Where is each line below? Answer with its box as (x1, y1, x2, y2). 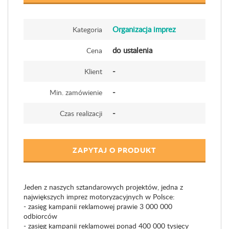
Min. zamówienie (50, 87, 102, 97)
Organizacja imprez (112, 24, 176, 34)
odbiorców (24, 211, 57, 221)
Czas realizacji (60, 108, 102, 118)
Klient (84, 66, 102, 76)
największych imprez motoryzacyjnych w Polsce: (24, 192, 175, 201)
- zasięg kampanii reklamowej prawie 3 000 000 (24, 201, 172, 211)
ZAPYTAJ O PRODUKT (73, 145, 156, 155)
